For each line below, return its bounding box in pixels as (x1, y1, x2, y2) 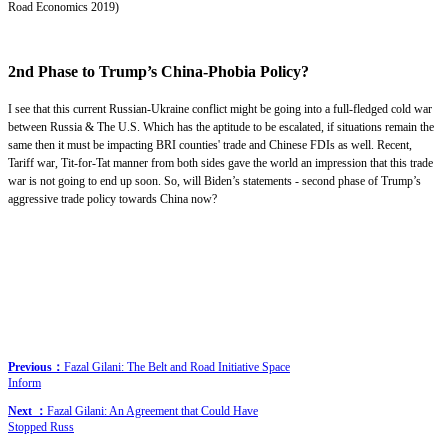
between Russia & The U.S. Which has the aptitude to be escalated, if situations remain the (8, 119, 434, 134)
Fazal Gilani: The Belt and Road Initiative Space (64, 359, 290, 374)
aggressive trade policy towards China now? (8, 191, 217, 206)
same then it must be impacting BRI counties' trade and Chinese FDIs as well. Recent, (8, 137, 412, 152)
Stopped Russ (8, 419, 74, 434)
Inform (8, 375, 41, 390)
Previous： (8, 359, 64, 374)
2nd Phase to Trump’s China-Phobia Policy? (8, 62, 309, 80)
